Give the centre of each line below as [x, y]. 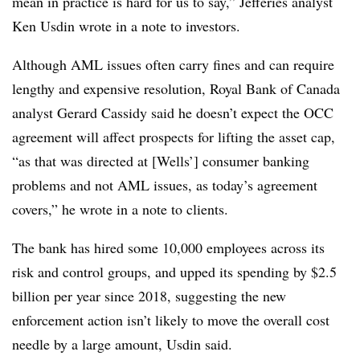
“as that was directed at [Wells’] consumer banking [161, 161]
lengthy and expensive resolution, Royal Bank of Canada [176, 88]
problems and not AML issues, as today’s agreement [165, 185]
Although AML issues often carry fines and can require [173, 64]
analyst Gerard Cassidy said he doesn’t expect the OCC [173, 112]
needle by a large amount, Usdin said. [125, 344]
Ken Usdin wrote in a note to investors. [129, 26]
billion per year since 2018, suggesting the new [149, 296]
